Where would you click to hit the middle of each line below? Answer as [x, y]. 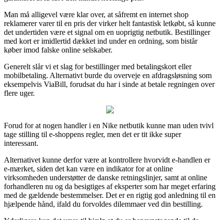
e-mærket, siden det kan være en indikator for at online [88, 168]
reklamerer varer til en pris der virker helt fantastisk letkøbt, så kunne [110, 23]
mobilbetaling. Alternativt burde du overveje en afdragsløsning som [108, 75]
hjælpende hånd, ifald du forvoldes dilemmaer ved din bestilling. [103, 204]
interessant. [21, 143]
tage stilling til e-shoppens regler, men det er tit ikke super [93, 134]
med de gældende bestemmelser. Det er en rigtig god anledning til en [110, 195]
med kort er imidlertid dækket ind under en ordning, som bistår [101, 41]
